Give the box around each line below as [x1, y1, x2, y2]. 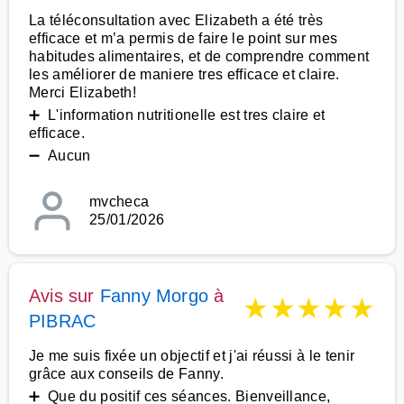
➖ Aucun [29, 148, 91, 163]
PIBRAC [29, 311, 96, 331]
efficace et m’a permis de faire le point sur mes [29, 31, 338, 46]
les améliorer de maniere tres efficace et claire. [29, 67, 340, 82]
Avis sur [29, 286, 100, 306]
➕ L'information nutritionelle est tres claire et [29, 107, 326, 123]
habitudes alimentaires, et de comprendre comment [29, 49, 370, 64]
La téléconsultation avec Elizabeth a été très [29, 13, 324, 28]
